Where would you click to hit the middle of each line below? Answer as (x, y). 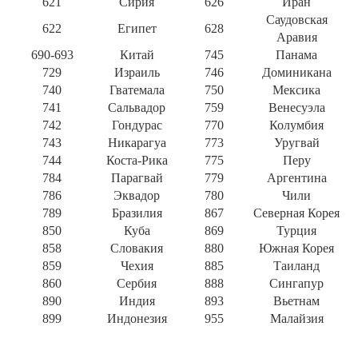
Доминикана (296, 73)
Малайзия (296, 319)
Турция (296, 231)
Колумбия (296, 125)
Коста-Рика (137, 161)
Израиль (137, 73)
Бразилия (137, 213)
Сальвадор (137, 108)
